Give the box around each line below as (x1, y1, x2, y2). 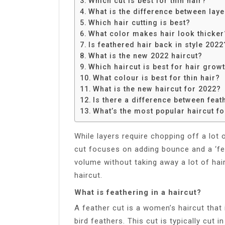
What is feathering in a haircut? (74, 187, 201, 197)
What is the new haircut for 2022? (92, 84, 221, 93)
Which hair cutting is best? (88, 18, 190, 27)
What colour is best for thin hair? (92, 73, 220, 82)
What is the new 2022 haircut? (88, 51, 202, 60)
